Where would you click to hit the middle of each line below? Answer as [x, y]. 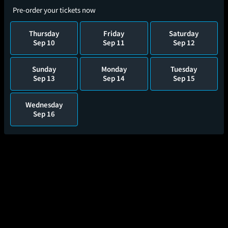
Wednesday [44, 105]
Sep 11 [114, 42]
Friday [114, 33]
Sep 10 [44, 42]
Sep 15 [184, 78]
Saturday [184, 33]
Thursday [44, 33]
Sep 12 [184, 42]
